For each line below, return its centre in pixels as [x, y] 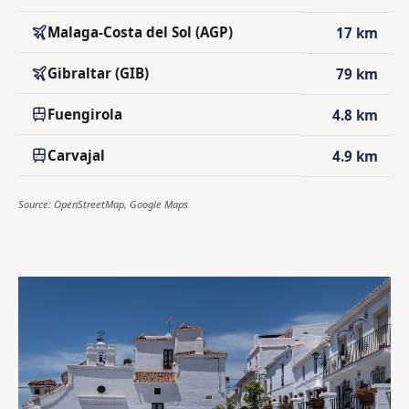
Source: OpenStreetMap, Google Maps [103, 204]
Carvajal [76, 156]
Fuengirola [85, 115]
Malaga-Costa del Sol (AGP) [140, 32]
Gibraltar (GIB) [98, 73]
